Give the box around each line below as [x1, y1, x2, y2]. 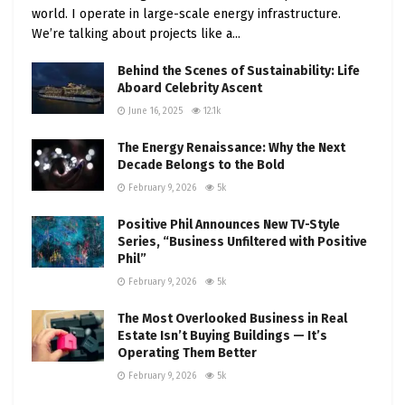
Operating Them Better [118, 345, 257, 362]
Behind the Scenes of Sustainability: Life [118, 63, 360, 80]
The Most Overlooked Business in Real [118, 311, 347, 327]
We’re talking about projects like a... [32, 26, 240, 42]
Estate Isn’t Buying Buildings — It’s [118, 328, 327, 344]
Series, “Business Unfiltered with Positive [118, 234, 367, 250]
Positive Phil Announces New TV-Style [118, 217, 340, 233]
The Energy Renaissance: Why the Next [118, 140, 345, 156]
